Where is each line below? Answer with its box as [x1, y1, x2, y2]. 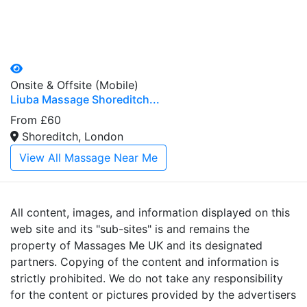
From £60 [10, 112, 61, 127]
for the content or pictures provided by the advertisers [10, 287, 296, 302]
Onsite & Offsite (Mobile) [10, 77, 138, 92]
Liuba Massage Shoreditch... [10, 92, 160, 106]
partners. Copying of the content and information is [10, 254, 279, 269]
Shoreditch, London [22, 129, 123, 143]
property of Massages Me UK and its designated [10, 238, 262, 252]
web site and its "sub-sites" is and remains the [10, 221, 249, 236]
